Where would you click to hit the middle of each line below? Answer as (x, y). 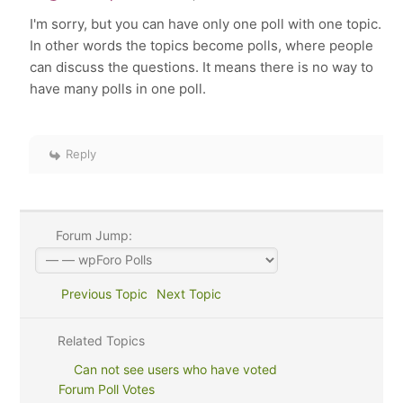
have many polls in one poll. (118, 89)
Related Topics (99, 340)
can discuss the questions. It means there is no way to (202, 67)
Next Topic (192, 294)
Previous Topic (100, 294)
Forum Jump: (92, 235)
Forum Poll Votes (106, 389)
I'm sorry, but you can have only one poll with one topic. (206, 24)
